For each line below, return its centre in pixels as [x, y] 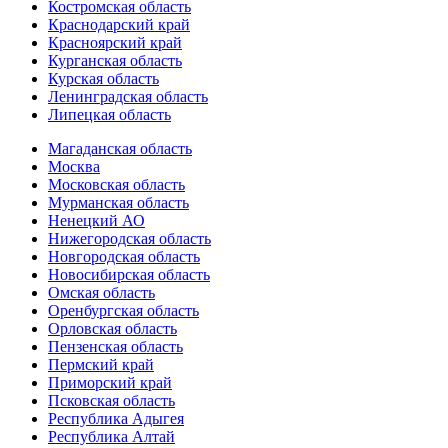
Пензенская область [115, 346]
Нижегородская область [129, 238]
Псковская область [111, 400]
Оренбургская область [123, 310]
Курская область [103, 78]
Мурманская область [118, 202]
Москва [74, 166]
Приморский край [110, 382]
